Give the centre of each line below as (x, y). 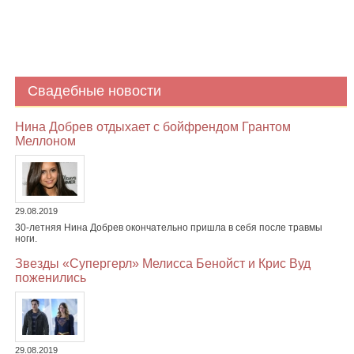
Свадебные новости (94, 91)
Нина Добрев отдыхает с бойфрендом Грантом (153, 127)
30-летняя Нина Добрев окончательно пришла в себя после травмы (168, 228)
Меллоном (45, 141)
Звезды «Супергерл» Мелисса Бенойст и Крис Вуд (162, 264)
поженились (50, 278)
